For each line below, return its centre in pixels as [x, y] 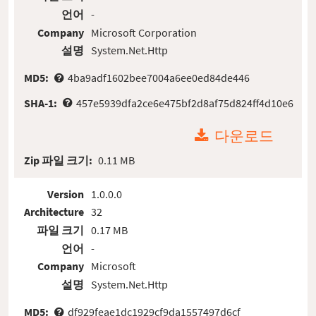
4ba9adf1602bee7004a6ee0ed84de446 [158, 78]
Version [66, 194]
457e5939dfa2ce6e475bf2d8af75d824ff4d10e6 [184, 103]
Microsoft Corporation [144, 32]
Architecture [54, 212]
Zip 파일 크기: [60, 160]
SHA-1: [42, 103]
